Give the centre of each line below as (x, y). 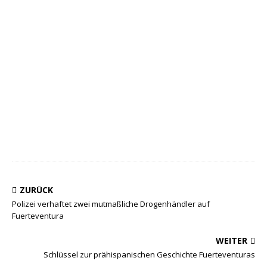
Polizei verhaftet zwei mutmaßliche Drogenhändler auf (111, 204)
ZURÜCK (36, 190)
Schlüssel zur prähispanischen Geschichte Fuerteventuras (149, 254)
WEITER (232, 240)
